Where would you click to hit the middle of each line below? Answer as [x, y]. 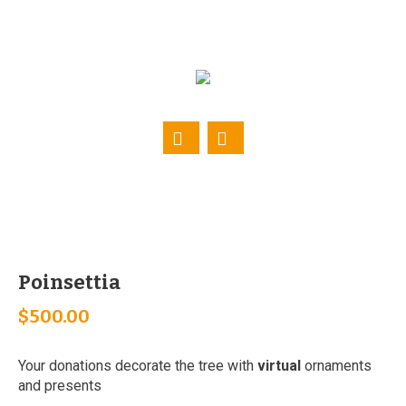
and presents [60, 385]
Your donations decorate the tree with [138, 365]
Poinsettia [69, 282]
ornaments [338, 365]
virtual [281, 365]
